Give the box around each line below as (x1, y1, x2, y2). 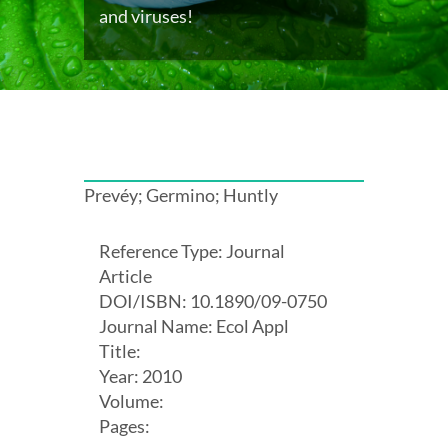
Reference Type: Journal (99, 239, 285, 262)
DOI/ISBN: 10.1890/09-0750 (99, 289, 327, 312)
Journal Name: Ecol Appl (99, 314, 289, 337)
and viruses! (99, 4, 193, 27)
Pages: (99, 414, 150, 437)
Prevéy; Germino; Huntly (84, 183, 278, 206)
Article (99, 264, 152, 287)
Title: (99, 339, 141, 362)
